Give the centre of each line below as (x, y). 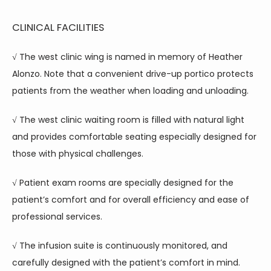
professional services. (57, 217)
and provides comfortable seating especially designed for (134, 137)
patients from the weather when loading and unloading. (130, 91)
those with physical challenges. (78, 154)
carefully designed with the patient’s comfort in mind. (126, 263)
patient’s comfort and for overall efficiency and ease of (131, 200)
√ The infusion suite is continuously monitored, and (120, 246)
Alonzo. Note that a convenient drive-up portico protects (133, 74)
